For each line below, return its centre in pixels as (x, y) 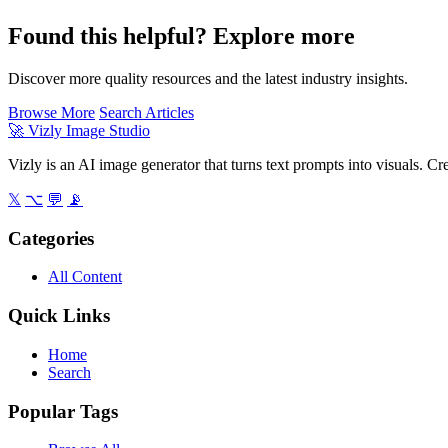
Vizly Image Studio (87, 131)
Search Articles (146, 113)
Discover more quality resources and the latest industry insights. (208, 79)
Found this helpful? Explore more (181, 36)
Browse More (51, 113)
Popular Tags (63, 411)
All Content (85, 277)
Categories (51, 238)
